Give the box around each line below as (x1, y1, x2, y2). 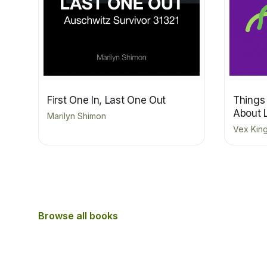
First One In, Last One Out (47, 94, 166, 106)
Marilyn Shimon (47, 110, 106, 121)
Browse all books (38, 209, 118, 222)
